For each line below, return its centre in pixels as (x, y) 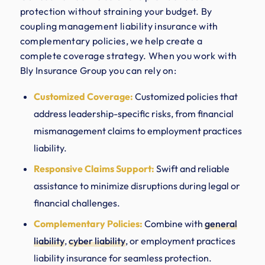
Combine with (173, 223)
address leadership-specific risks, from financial (133, 113)
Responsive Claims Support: (94, 168)
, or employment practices (180, 240)
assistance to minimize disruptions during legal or (137, 185)
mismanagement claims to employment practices (138, 130)
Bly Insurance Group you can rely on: (98, 71)
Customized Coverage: (83, 96)
